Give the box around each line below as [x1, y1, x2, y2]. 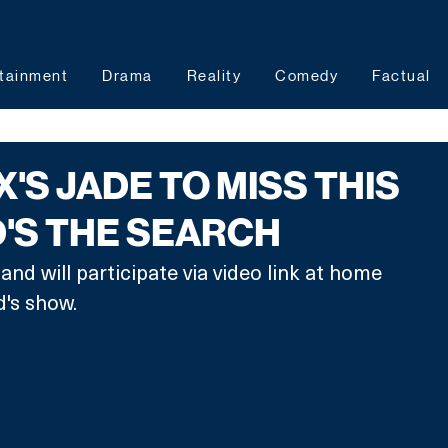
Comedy [275, 67, 338, 84]
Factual [372, 67, 431, 84]
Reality [186, 67, 241, 84]
